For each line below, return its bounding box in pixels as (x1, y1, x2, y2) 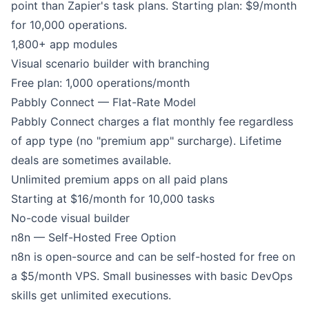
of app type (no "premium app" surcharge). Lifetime (11, 134, 281, 148)
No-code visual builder (11, 211, 130, 225)
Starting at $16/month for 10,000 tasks (11, 192, 215, 206)
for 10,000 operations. (11, 18, 127, 32)
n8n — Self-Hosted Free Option (11, 230, 176, 244)
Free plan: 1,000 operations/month (11, 76, 190, 90)
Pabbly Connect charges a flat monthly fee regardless (11, 114, 293, 128)
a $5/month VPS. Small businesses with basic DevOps (11, 269, 292, 283)
